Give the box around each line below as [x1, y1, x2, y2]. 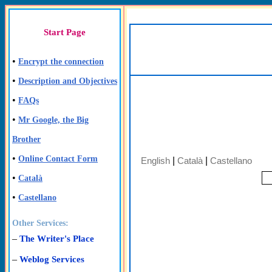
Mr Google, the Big [18, 115, 89, 124]
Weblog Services [19, 254, 84, 264]
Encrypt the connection [18, 57, 104, 66]
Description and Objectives [18, 76, 117, 86]
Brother [12, 135, 41, 144]
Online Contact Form [18, 154, 98, 163]
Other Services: [12, 219, 69, 228]
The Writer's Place [19, 234, 94, 243]
